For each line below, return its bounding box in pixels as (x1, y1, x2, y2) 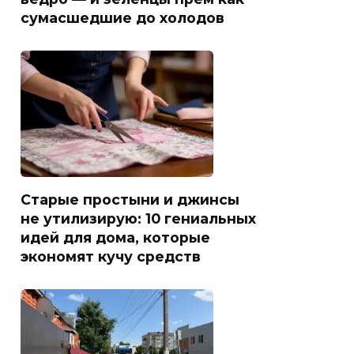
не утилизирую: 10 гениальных (21, 209, 256, 227)
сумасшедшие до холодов (21, 9, 224, 26)
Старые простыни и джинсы (21, 190, 239, 208)
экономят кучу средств (21, 247, 201, 265)
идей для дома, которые (21, 228, 210, 246)
